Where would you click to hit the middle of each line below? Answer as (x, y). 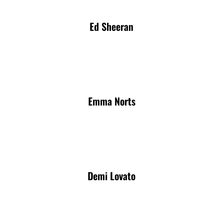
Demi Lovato (111, 175)
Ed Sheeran (111, 26)
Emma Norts (111, 101)
